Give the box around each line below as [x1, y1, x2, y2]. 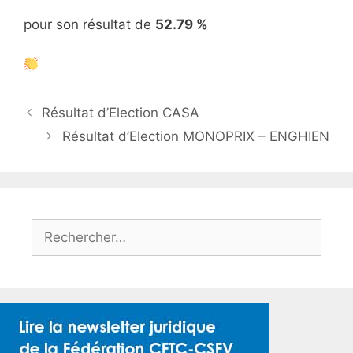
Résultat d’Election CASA [42, 105, 200, 121]
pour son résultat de [24, 16, 155, 32]
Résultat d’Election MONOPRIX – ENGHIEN [62, 128, 329, 144]
